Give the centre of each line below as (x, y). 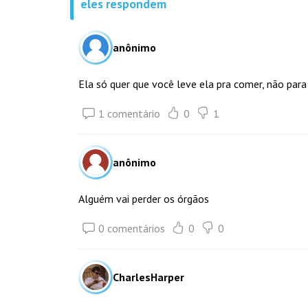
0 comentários (132, 228)
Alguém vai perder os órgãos (144, 199)
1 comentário (129, 113)
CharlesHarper (148, 277)
